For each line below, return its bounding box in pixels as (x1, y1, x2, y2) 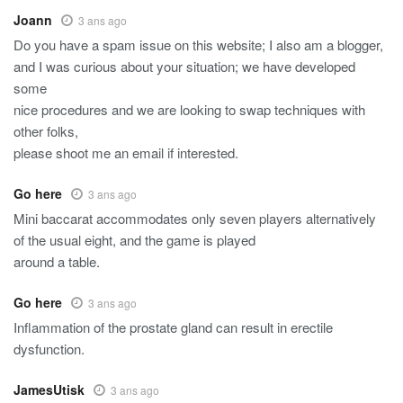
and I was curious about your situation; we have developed (13, 57, 355, 76)
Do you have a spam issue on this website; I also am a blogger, (13, 35, 383, 55)
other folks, (13, 121, 78, 141)
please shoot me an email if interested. (13, 143, 238, 163)
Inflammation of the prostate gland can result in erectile (13, 318, 333, 337)
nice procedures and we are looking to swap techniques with (13, 100, 365, 120)
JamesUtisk (13, 381, 85, 399)
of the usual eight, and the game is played (13, 230, 255, 250)
